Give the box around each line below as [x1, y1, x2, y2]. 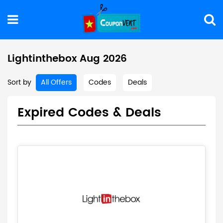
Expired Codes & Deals [17, 103, 161, 123]
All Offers [41, 77, 72, 88]
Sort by [7, 77, 31, 88]
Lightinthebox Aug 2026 [7, 51, 127, 67]
